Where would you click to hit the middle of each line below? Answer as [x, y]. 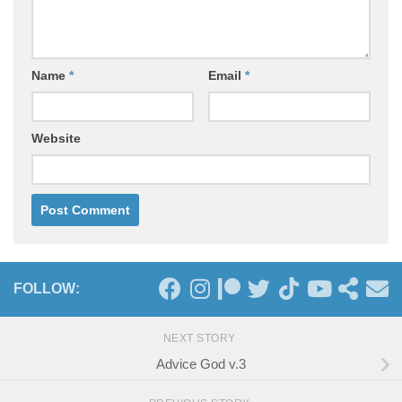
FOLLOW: [47, 289]
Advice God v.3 [201, 364]
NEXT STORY [201, 339]
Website [56, 139]
